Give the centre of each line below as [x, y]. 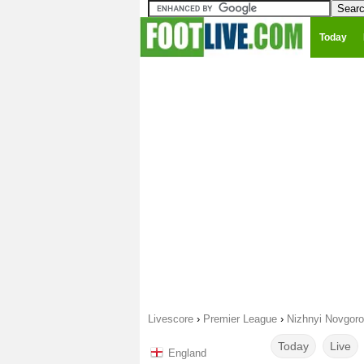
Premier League [240, 319]
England [187, 353]
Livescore [171, 319]
